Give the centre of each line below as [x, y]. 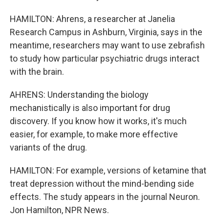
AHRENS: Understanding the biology [79, 95]
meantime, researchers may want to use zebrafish [107, 45]
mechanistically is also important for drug [90, 108]
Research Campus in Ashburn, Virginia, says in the [106, 32]
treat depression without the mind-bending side [102, 184]
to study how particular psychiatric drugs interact [105, 58]
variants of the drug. [48, 147]
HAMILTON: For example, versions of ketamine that [108, 170]
